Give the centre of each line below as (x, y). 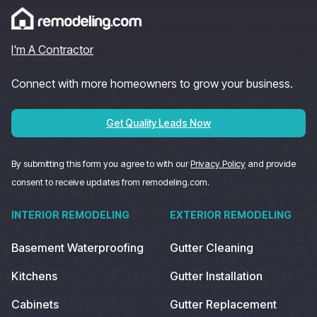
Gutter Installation (216, 276)
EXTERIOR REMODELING (231, 215)
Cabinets (35, 304)
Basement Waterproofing (77, 248)
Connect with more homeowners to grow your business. (152, 83)
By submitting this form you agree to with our (101, 164)
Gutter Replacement (223, 304)
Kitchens (34, 276)
